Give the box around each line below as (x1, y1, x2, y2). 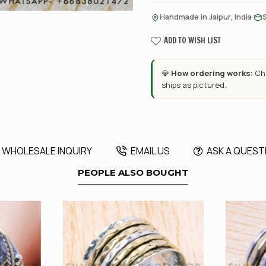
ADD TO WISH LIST (164, 35, 221, 46)
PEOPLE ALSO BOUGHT (78, 167, 188, 178)
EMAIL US (130, 144, 170, 157)
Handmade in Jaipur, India (160, 12, 252, 22)
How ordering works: (171, 68, 253, 78)
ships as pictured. (161, 80, 226, 90)
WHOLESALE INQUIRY (1, 144, 92, 157)
